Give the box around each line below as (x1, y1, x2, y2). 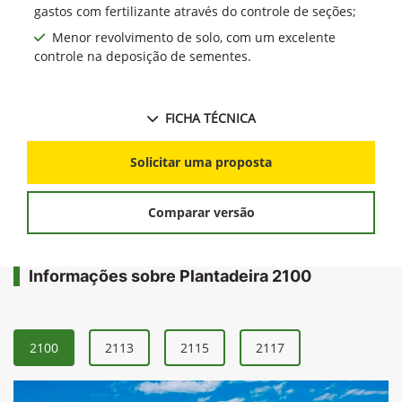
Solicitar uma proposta (130, 153, 272, 171)
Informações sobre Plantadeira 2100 (29, 266, 311, 285)
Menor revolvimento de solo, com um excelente (52, 28, 336, 46)
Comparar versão (147, 204, 255, 222)
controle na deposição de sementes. (34, 47, 251, 65)
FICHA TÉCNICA (164, 109, 256, 127)
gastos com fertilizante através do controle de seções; (34, 2, 356, 20)
